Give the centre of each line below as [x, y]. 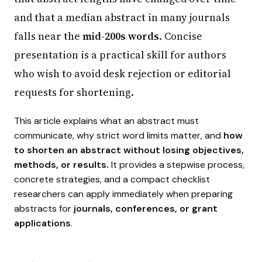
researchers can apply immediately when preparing [123, 194]
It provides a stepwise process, [177, 164]
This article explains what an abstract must [106, 120]
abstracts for [44, 208]
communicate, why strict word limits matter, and [118, 135]
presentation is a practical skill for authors [120, 55]
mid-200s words [121, 36]
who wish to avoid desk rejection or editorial [123, 73]
